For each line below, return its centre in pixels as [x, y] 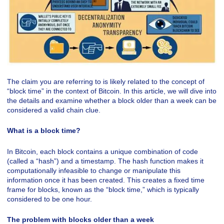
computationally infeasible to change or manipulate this [94, 170]
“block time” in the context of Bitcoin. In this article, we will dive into [112, 91]
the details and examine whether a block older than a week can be [112, 100]
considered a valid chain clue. [54, 110]
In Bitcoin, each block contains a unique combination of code [102, 151]
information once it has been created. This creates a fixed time [106, 180]
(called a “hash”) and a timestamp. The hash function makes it [105, 161]
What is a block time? [44, 131]
